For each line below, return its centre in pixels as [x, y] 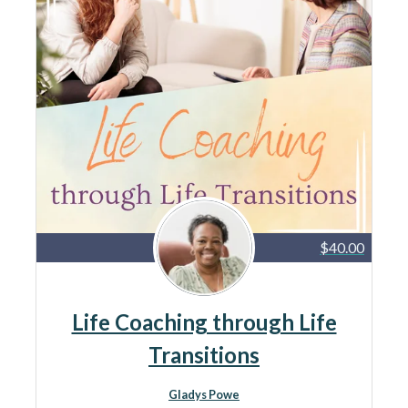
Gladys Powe [204, 394]
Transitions [204, 355]
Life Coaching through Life [204, 322]
